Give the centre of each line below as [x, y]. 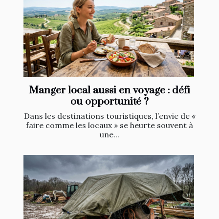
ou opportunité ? [109, 101]
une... [109, 134]
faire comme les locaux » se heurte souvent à [109, 125]
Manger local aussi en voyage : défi [109, 90]
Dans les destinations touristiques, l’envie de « [109, 116]
